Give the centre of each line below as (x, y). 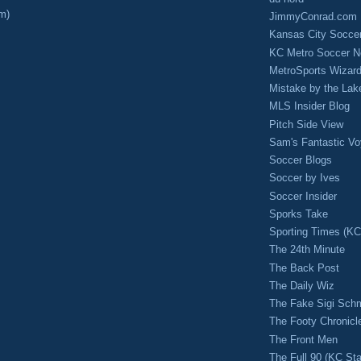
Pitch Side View (306, 124)
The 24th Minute (307, 250)
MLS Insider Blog (309, 106)
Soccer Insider (303, 196)
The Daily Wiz (302, 285)
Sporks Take (299, 214)
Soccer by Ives (305, 178)
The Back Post (304, 268)
